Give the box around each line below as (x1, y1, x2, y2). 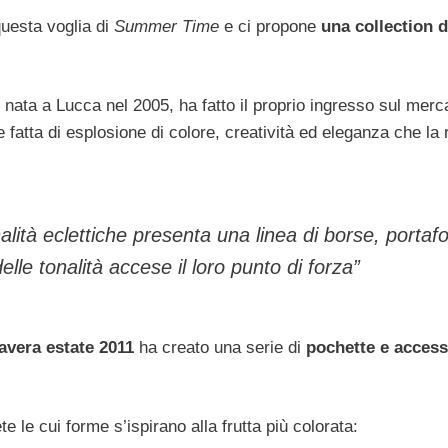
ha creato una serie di (134, 337, 306, 357)
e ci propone (224, 16, 321, 36)
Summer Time (109, 16, 224, 36)
